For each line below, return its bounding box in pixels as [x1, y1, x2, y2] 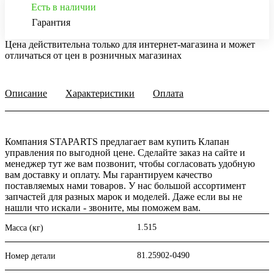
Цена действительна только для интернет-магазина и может [5, 39, 255, 50]
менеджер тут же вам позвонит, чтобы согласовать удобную [5, 158, 255, 169]
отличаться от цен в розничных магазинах [5, 50, 182, 61]
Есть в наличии [31, 2, 96, 13]
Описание [5, 88, 47, 99]
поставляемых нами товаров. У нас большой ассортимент [5, 180, 246, 191]
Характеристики [65, 88, 135, 99]
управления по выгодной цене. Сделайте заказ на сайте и [5, 147, 245, 158]
